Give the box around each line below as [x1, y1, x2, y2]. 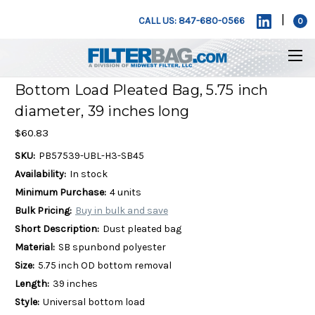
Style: [15, 295, 39, 308]
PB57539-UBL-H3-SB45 [38, 149, 144, 162]
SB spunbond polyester [58, 240, 166, 253]
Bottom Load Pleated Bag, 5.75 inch [15, 82, 269, 99]
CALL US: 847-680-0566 [139, 15, 245, 27]
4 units [109, 186, 141, 198]
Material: [15, 240, 55, 253]
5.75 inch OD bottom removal [37, 259, 172, 271]
